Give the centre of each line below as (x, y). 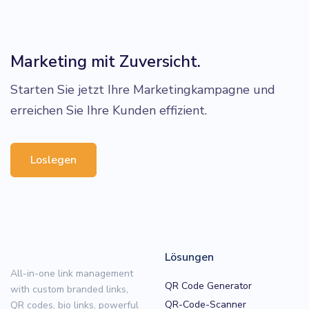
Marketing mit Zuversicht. (106, 61)
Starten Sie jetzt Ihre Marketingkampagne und (143, 89)
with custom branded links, (69, 289)
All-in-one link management (72, 273)
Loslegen (53, 160)
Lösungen (189, 257)
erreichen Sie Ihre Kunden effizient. (109, 110)
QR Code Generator (208, 286)
